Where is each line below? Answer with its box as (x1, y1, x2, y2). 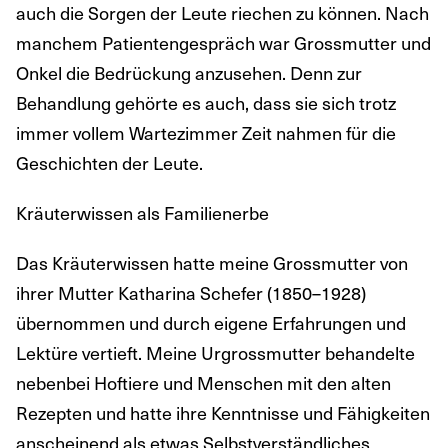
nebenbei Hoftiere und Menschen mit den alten (16, 368, 391, 396)
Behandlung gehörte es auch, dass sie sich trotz (16, 88, 396, 116)
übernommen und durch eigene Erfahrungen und (16, 308, 406, 336)
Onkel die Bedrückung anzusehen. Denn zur (16, 58, 362, 86)
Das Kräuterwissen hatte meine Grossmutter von (16, 248, 408, 276)
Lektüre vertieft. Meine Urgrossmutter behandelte (16, 338, 415, 366)
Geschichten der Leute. (16, 148, 203, 176)
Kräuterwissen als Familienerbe (16, 198, 269, 226)
